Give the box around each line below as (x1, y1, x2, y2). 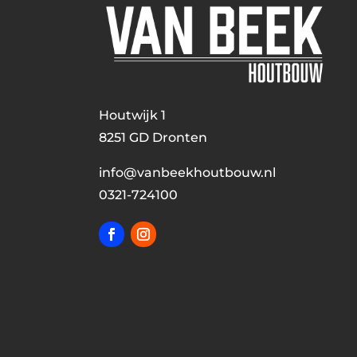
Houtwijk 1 (98, 107, 166, 123)
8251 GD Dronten (98, 129, 207, 145)
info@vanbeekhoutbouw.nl (98, 164, 276, 180)
